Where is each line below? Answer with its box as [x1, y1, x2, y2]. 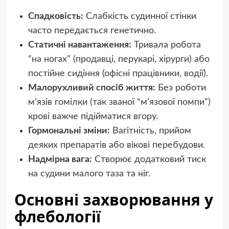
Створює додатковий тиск [91, 155, 206, 165]
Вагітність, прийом [109, 126, 191, 136]
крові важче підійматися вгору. [28, 112, 158, 122]
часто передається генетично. [28, 26, 156, 36]
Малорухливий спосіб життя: [28, 83, 155, 93]
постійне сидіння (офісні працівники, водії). [28, 69, 208, 79]
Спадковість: [28, 12, 83, 21]
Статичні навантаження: [28, 40, 131, 50]
